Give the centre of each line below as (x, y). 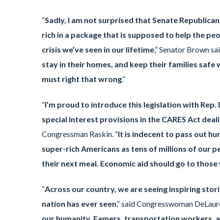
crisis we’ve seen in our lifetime (98, 49)
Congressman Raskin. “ (80, 134)
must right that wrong (82, 79)
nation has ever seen (79, 204)
